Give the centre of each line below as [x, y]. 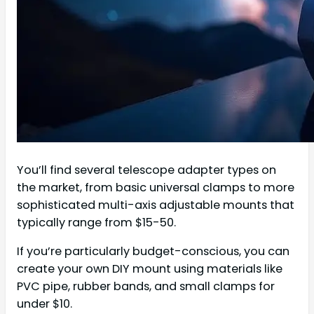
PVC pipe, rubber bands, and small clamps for [146, 287]
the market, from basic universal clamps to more [156, 188]
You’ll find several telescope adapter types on [146, 170]
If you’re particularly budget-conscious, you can [153, 252]
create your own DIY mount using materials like [150, 269]
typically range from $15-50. [96, 223]
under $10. [45, 304]
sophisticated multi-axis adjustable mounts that [156, 205]
